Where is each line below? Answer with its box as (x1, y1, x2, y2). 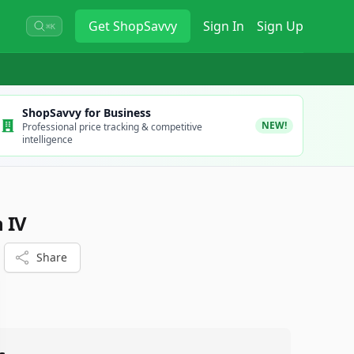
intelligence (21, 133, 73, 146)
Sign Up (257, 17, 303, 35)
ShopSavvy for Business (21, 105, 151, 120)
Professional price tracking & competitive (21, 120, 202, 134)
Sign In (203, 17, 244, 35)
